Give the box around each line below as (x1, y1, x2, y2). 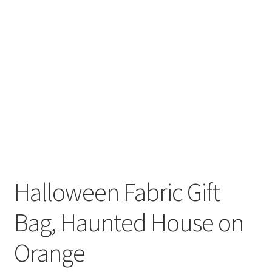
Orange (13, 236, 85, 268)
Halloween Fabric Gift (13, 175, 220, 208)
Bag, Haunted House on (13, 206, 243, 238)
